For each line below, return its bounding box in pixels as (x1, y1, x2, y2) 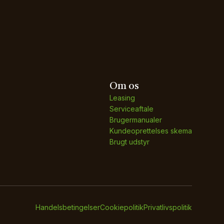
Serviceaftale (109, 104, 153, 113)
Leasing (109, 93, 135, 102)
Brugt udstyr (109, 137, 149, 146)
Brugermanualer (109, 115, 162, 124)
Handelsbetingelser (35, 203, 100, 211)
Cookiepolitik (100, 203, 143, 211)
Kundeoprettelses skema (109, 126, 192, 135)
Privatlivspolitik (143, 203, 192, 211)
